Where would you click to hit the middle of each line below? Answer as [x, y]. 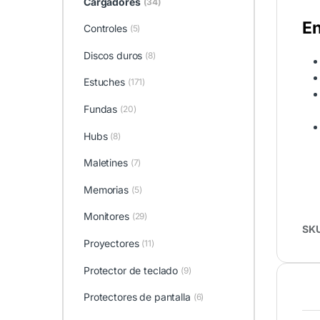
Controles [105, 29]
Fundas [100, 109]
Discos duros [113, 55]
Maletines [105, 163]
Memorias [106, 189]
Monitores [106, 216]
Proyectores [111, 243]
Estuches [104, 82]
